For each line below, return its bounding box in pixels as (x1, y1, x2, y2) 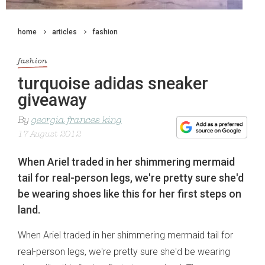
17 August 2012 (18, 130, 81, 140)
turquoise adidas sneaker (18, 73, 208, 94)
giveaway (18, 90, 87, 111)
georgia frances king (31, 116, 122, 126)
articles (52, 28, 77, 36)
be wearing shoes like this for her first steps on (18, 188, 241, 201)
